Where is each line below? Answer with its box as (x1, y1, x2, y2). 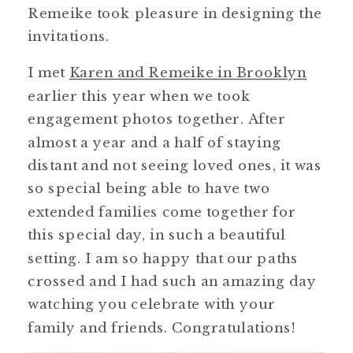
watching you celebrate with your (28, 295, 275, 313)
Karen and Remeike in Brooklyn (69, 64, 307, 81)
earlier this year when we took (28, 87, 251, 104)
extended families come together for (28, 203, 296, 220)
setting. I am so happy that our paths (28, 249, 299, 266)
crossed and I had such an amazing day (28, 272, 318, 289)
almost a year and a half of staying (28, 133, 282, 150)
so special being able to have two (28, 180, 270, 197)
